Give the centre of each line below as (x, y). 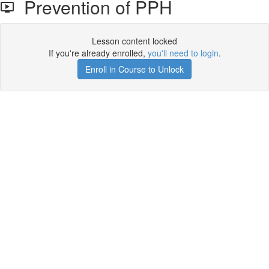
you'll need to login (183, 53)
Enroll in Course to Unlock (134, 69)
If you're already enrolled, (98, 53)
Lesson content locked (134, 41)
